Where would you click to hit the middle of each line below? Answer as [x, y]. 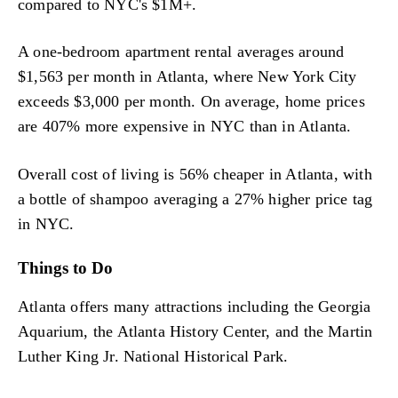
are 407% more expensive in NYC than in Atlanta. [185, 127]
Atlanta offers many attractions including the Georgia [195, 307]
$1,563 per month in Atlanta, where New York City [187, 77]
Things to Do [65, 268]
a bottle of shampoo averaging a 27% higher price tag [195, 199]
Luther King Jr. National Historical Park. [153, 357]
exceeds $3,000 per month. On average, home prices [191, 102]
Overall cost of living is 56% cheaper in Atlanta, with [195, 174]
